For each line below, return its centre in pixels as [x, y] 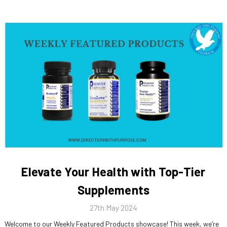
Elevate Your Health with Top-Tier [113, 172]
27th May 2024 [113, 208]
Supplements [113, 190]
